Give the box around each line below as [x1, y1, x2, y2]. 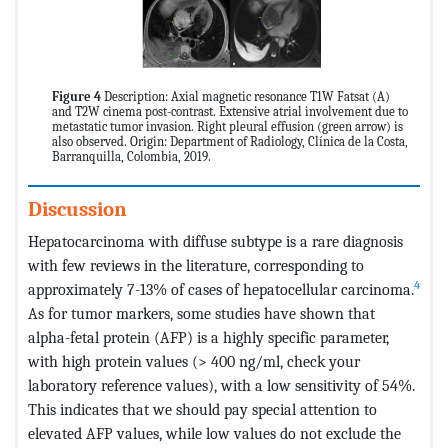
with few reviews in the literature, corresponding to [28, 255, 364, 275]
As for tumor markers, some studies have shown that [28, 303, 375, 323]
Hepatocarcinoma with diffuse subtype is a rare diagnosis [28, 231, 403, 251]
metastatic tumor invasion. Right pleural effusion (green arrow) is [52, 118, 403, 134]
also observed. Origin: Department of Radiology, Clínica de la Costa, [52, 133, 408, 149]
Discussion [28, 196, 127, 221]
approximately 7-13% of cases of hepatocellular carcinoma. [28, 279, 414, 299]
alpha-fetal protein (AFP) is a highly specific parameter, [28, 327, 389, 347]
